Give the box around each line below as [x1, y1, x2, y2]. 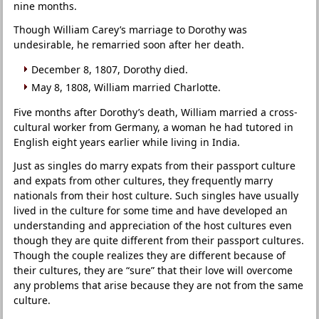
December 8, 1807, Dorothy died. [31, 63, 189, 76]
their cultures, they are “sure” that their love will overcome [14, 263, 293, 277]
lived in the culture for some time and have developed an [14, 204, 288, 217]
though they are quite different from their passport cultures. [14, 234, 305, 247]
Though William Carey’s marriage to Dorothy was [14, 23, 248, 36]
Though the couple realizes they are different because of [14, 249, 286, 262]
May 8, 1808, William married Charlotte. [31, 80, 221, 94]
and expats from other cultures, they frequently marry [14, 174, 273, 187]
